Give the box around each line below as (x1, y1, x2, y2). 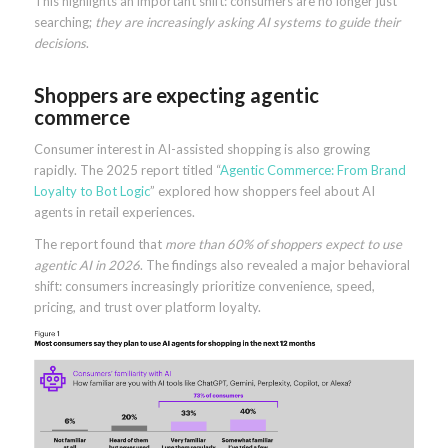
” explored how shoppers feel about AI (149, 183, 375, 200)
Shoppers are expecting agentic (33, 83, 319, 108)
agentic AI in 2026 (33, 257, 140, 274)
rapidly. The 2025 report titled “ (33, 162, 220, 179)
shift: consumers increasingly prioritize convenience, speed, (33, 278, 375, 295)
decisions (33, 35, 86, 52)
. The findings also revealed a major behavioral (139, 257, 410, 274)
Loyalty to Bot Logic (33, 183, 150, 200)
